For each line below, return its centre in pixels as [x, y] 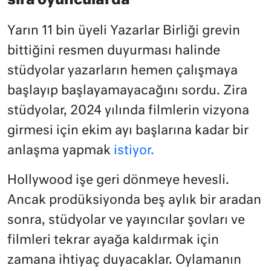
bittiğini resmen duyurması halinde [114, 51]
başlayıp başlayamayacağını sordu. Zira [127, 91]
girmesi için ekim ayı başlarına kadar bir [128, 131]
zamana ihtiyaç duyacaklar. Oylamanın [124, 260]
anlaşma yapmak [60, 151]
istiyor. [134, 151]
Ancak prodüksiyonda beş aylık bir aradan [134, 200]
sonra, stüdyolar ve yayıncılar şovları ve [126, 220]
